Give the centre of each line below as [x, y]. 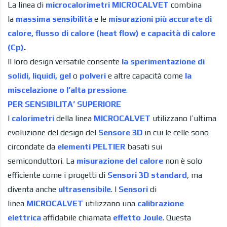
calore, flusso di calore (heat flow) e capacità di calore [111, 33]
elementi [74, 146]
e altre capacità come [145, 75]
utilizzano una [110, 203]
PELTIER [109, 146]
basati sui [145, 146]
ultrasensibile [85, 189]
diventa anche [33, 189]
